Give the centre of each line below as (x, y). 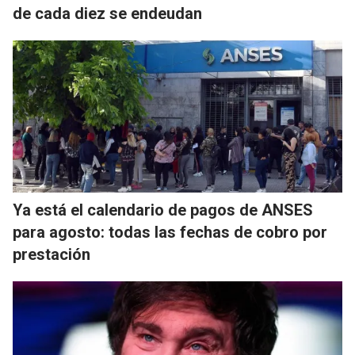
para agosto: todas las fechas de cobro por (170, 233)
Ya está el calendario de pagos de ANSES (163, 210)
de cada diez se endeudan (107, 14)
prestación (52, 255)
